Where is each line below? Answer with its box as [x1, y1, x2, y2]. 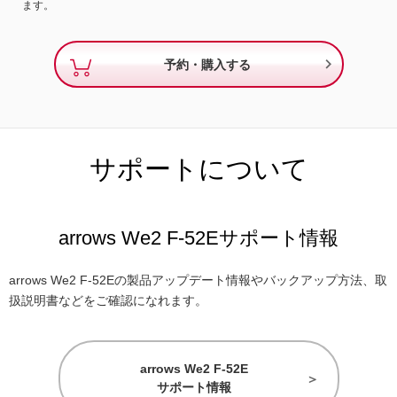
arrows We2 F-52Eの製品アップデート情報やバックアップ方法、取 [9, 273, 387, 288]
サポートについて [89, 154, 308, 184]
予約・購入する [164, 57, 251, 72]
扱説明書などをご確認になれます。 [9, 293, 207, 308]
